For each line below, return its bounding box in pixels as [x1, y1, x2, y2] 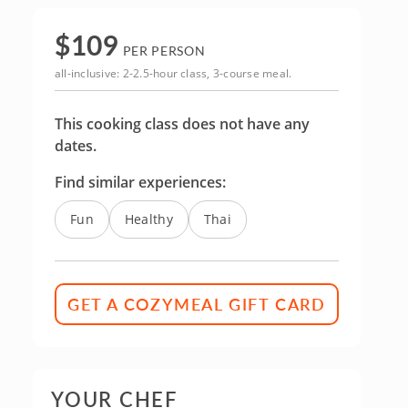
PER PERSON [118, 43, 206, 58]
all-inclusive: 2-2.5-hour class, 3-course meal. [55, 66, 292, 81]
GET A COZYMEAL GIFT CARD [66, 292, 327, 315]
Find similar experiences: [55, 172, 226, 192]
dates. [55, 136, 97, 156]
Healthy [124, 210, 173, 228]
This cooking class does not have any [55, 114, 310, 134]
